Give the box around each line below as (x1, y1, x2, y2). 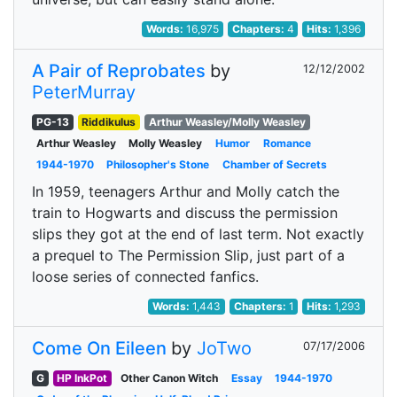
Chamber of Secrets (222, 158, 327, 171)
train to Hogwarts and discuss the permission (32, 204, 338, 222)
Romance (262, 136, 311, 150)
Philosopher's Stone (106, 158, 210, 171)
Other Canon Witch (120, 371, 218, 385)
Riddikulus (82, 115, 136, 128)
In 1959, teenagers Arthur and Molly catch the (32, 183, 339, 200)
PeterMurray (32, 82, 136, 103)
